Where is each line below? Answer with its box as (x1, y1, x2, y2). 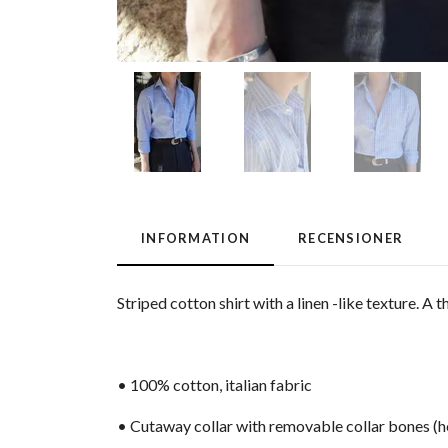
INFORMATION (141, 230, 251, 247)
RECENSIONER (298, 230, 404, 247)
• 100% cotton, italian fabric (117, 375, 312, 395)
